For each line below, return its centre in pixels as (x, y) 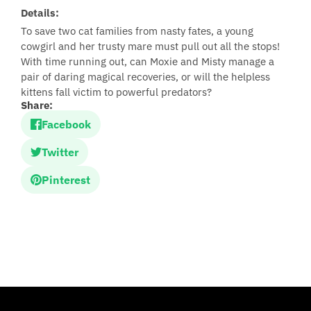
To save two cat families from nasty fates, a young (137, 31)
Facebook (66, 124)
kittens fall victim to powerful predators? (116, 92)
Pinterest (66, 180)
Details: (40, 13)
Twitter (60, 152)
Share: (37, 105)
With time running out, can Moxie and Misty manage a (148, 61)
